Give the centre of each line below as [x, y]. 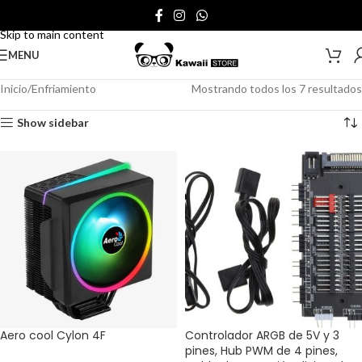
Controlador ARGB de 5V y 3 [262, 335]
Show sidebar [53, 122]
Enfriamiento [64, 88]
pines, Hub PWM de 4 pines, [261, 351]
